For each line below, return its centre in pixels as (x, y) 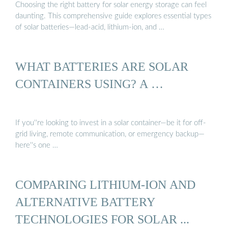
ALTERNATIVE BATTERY (85, 202)
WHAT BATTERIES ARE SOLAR (102, 66)
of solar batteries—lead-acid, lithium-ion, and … (90, 27)
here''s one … (37, 146)
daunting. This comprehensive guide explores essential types (113, 16)
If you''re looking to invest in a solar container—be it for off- (111, 123)
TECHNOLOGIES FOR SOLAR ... (102, 219)
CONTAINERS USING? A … (89, 83)
